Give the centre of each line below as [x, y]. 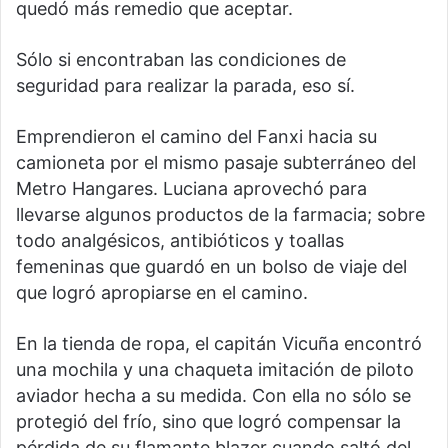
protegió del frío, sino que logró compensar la [208, 422]
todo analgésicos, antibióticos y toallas [180, 241]
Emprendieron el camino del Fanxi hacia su [196, 137]
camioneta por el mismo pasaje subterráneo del [216, 163]
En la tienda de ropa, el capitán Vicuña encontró [219, 344]
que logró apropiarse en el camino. [162, 293]
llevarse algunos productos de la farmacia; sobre [220, 215]
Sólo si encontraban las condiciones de [181, 60]
